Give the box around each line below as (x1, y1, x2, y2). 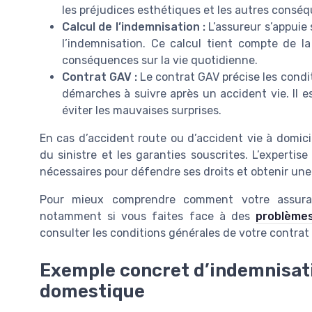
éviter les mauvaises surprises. (62, 103, 221, 117)
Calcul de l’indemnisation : (62, 19, 206, 33)
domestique (40, 281, 145, 302)
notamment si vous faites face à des (40, 209, 256, 223)
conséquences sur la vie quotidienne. (62, 53, 258, 67)
